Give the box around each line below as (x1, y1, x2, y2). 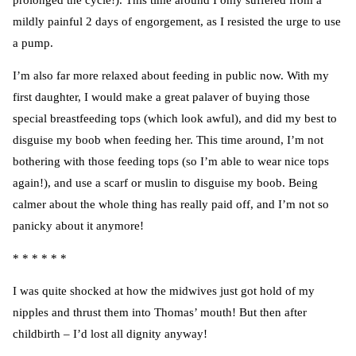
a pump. (13, 37, 53, 50)
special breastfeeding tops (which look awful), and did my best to (13, 112, 337, 126)
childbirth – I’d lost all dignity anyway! (13, 327, 207, 341)
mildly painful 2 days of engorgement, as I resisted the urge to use (13, 15, 341, 29)
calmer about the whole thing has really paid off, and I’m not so (13, 198, 329, 211)
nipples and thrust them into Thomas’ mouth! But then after (13, 306, 307, 319)
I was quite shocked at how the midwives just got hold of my (13, 284, 315, 298)
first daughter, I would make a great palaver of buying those (13, 91, 310, 104)
